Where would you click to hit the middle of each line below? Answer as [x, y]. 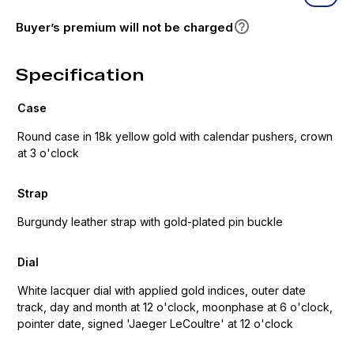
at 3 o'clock [48, 153]
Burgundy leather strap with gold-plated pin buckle [150, 222]
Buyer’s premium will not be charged [124, 27]
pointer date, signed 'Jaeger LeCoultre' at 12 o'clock [155, 324]
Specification [80, 74]
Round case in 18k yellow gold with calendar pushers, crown [175, 136]
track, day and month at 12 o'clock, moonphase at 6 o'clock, [175, 307]
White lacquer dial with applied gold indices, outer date [162, 290]
